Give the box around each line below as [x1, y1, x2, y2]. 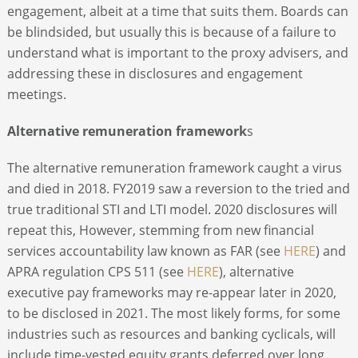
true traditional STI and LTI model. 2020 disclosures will [6, 200, 337, 218]
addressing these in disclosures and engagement [6, 64, 303, 82]
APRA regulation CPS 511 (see [6, 262, 187, 280]
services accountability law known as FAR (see [6, 241, 284, 260]
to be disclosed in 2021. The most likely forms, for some [6, 304, 340, 322]
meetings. [6, 85, 66, 103]
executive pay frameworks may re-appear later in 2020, [6, 283, 336, 301]
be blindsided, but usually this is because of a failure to [6, 22, 336, 41]
